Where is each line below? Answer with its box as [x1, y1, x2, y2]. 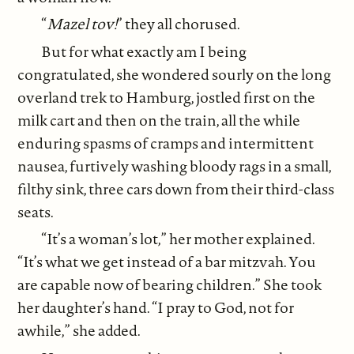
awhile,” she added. [17, 320, 141, 341]
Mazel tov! [47, 13, 118, 35]
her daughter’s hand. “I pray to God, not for [17, 297, 295, 318]
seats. [17, 201, 55, 222]
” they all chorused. [117, 13, 241, 35]
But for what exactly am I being [41, 40, 247, 62]
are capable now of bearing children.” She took [17, 274, 322, 296]
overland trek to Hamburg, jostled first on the [17, 86, 316, 107]
